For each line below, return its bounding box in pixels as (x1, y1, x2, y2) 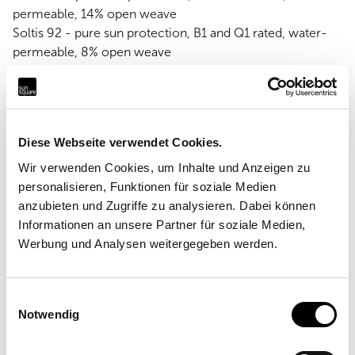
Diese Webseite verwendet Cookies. (18, 136, 223, 149)
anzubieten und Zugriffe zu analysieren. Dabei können (18, 198, 315, 212)
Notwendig (18, 307, 79, 321)
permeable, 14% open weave (13, 6, 177, 22)
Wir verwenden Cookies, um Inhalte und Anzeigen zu (18, 160, 311, 174)
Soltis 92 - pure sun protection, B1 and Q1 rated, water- (13, 25, 327, 41)
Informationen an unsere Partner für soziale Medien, (18, 217, 306, 231)
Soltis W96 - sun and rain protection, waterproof (13, 63, 289, 79)
